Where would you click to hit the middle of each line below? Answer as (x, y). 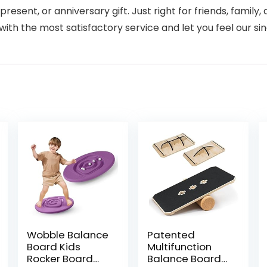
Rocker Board (60, 259)
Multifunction (180, 247)
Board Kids (53, 247)
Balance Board (184, 259)
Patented (171, 235)
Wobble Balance (67, 235)
